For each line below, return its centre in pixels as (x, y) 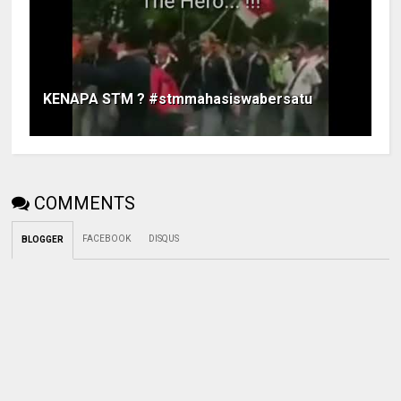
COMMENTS (85, 204)
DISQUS (164, 239)
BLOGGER (43, 240)
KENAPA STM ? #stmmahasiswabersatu (178, 99)
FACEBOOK (107, 239)
